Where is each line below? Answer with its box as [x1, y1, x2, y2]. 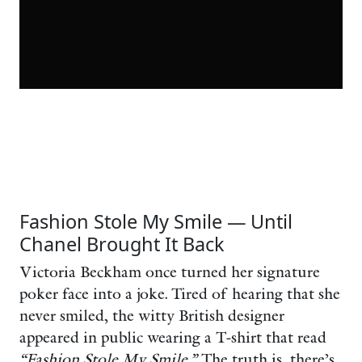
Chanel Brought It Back [19, 231, 225, 257]
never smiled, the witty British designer [19, 307, 284, 325]
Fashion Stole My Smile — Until [19, 208, 293, 234]
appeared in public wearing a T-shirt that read [19, 329, 326, 347]
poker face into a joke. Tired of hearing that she [19, 285, 340, 303]
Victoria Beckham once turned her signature [19, 263, 320, 281]
